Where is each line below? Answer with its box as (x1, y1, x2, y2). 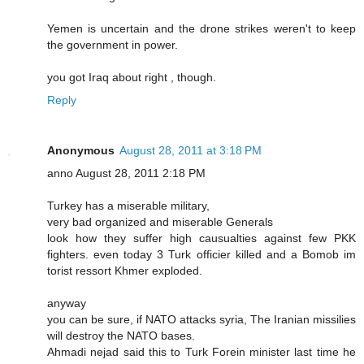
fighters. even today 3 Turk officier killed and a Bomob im (47, 247, 356, 261)
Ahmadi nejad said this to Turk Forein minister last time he (47, 344, 356, 358)
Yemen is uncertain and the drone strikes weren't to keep (47, 21, 356, 35)
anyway (47, 296, 86, 310)
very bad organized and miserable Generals (47, 214, 273, 228)
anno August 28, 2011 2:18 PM (47, 166, 206, 180)
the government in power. (47, 37, 178, 51)
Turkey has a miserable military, (47, 198, 210, 212)
